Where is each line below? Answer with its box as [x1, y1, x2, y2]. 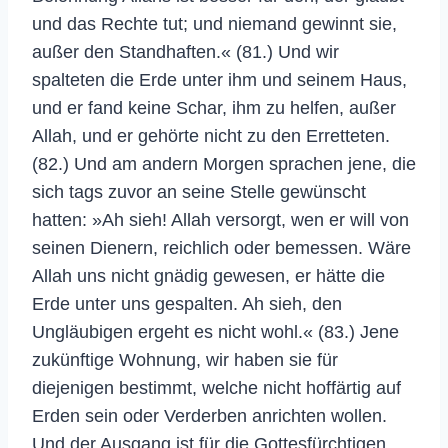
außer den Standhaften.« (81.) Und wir [32, 41, 339, 62]
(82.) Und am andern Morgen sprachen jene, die [32, 153, 416, 174]
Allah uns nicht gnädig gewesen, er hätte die [32, 265, 385, 286]
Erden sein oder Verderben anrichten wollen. [32, 405, 387, 426]
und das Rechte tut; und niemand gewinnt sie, [32, 13, 397, 34]
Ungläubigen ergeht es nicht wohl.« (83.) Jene [32, 321, 399, 342]
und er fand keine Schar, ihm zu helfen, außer [32, 97, 396, 118]
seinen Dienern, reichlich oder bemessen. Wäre [32, 237, 411, 258]
